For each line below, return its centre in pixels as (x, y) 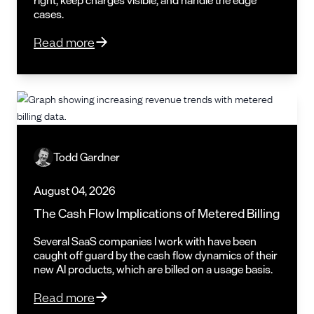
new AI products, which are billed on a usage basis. (154, 269)
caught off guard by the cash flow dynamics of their (156, 255)
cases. (49, 14)
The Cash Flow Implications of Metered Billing (157, 213)
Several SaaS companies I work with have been (145, 241)
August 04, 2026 (75, 190)
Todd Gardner (87, 157)
